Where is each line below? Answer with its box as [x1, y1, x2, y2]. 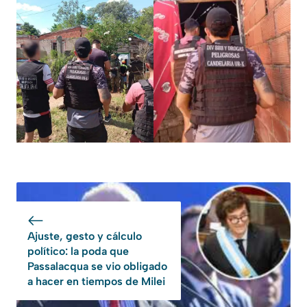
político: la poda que [27, 244, 129, 258]
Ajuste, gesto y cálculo [27, 229, 142, 243]
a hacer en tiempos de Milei [27, 274, 165, 288]
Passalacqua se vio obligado [27, 259, 167, 273]
